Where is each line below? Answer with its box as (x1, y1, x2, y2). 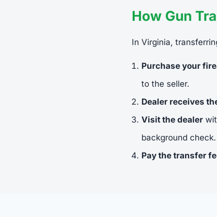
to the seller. (141, 78, 189, 89)
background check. (141, 132, 216, 142)
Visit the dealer (141, 114, 203, 124)
